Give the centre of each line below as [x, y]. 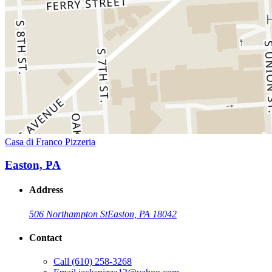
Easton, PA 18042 [142, 214]
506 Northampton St [68, 214]
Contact [46, 238]
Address [46, 190]
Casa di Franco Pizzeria [50, 141]
